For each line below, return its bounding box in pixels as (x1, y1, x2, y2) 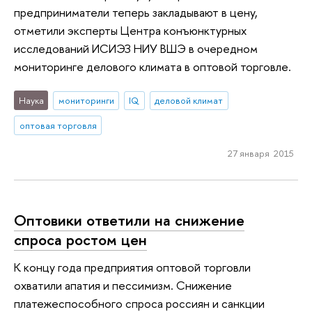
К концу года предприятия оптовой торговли (14, 259, 251, 276)
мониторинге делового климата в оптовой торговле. (14, 58, 291, 75)
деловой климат (155, 94, 224, 107)
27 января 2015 (227, 146, 294, 159)
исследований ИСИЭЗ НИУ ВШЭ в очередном (14, 40, 258, 56)
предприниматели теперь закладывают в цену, (14, 3, 258, 20)
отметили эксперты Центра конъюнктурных (14, 22, 247, 38)
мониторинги (58, 94, 114, 107)
